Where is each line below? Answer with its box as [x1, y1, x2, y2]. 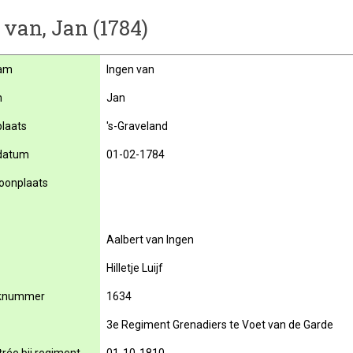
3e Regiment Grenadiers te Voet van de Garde [106, 318, 333, 331]
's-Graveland [106, 120, 168, 132]
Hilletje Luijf [106, 262, 163, 274]
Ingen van [106, 63, 154, 76]
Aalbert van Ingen [106, 233, 194, 246]
